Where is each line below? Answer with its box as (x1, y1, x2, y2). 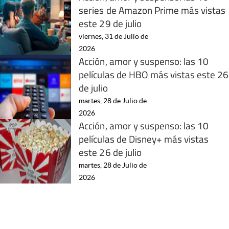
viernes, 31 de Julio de (79, 32, 149, 40)
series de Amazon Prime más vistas (79, 2, 226, 17)
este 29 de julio (79, 15, 142, 31)
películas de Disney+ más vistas (79, 131, 209, 146)
